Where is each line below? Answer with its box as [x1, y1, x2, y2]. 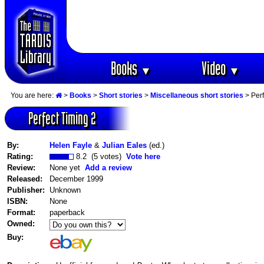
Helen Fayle [49, 140, 92, 150]
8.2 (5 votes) [74, 151, 126, 161]
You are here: [11, 91, 55, 100]
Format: [7, 207, 38, 217]
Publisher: [7, 185, 45, 194]
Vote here [126, 151, 160, 161]
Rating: [7, 151, 33, 161]
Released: [7, 174, 42, 183]
